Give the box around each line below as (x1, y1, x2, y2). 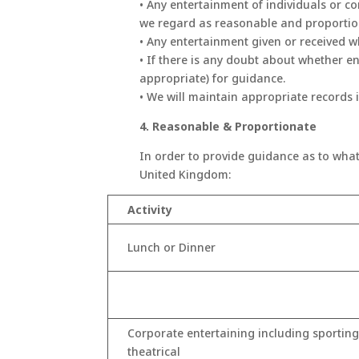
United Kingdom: (139, 167, 232, 183)
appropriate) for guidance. (139, 71, 286, 87)
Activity (127, 202, 173, 218)
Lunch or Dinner (127, 240, 216, 256)
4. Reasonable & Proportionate (139, 119, 317, 135)
